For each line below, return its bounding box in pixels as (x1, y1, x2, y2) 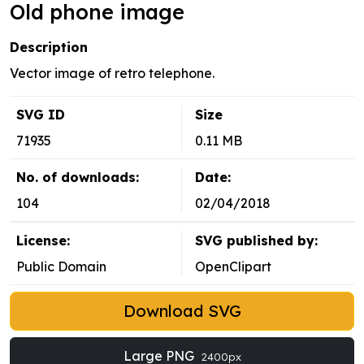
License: (16, 232, 70, 249)
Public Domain (16, 258, 106, 275)
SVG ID (16, 106, 65, 123)
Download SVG (123, 301, 241, 322)
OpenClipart (195, 258, 271, 275)
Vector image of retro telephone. (10, 65, 214, 82)
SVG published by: (195, 232, 318, 249)
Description (10, 39, 88, 56)
